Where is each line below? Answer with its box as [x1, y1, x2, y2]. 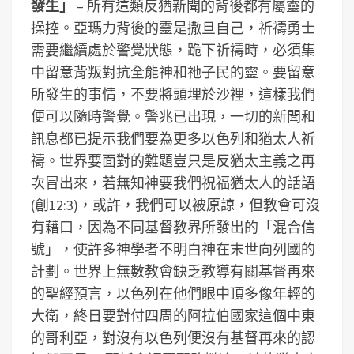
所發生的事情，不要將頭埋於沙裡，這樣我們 [31, 85, 315, 104]
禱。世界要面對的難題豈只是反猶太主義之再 [31, 152, 315, 170]
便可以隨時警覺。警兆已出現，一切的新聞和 [31, 107, 315, 126]
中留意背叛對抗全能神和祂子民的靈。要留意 [31, 63, 315, 81]
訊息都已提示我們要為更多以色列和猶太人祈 [31, 130, 315, 148]
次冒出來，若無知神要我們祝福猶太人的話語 [31, 174, 315, 192]
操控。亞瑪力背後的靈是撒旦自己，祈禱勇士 [31, 19, 315, 37]
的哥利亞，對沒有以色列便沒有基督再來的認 [31, 329, 315, 347]
